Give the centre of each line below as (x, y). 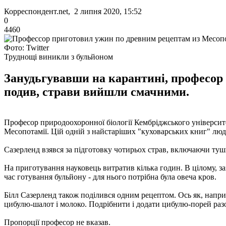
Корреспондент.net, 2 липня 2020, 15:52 (73, 11)
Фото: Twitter (26, 47)
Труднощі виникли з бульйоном (59, 56)
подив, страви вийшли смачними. (97, 92)
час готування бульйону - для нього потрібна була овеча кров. (110, 177)
